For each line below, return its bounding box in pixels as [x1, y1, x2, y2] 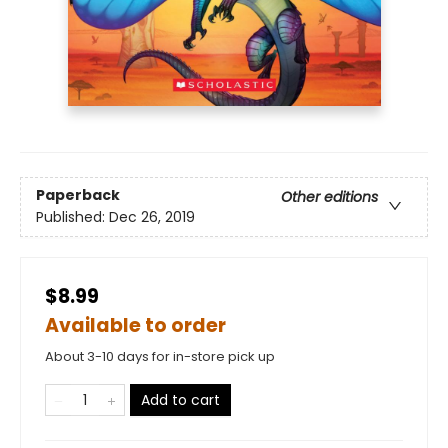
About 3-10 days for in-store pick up [45, 346, 275, 366]
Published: [36, 207, 109, 228]
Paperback [36, 185, 120, 206]
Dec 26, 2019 [109, 207, 195, 228]
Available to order [45, 311, 226, 339]
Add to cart [141, 389, 220, 410]
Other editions [281, 187, 378, 208]
